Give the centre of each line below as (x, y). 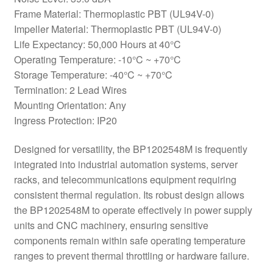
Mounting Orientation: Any (70, 105)
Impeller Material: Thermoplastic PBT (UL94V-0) (117, 29)
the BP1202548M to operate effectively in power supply (133, 210)
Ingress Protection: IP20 (65, 120)
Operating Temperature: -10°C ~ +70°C (97, 59)
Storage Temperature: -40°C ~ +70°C (93, 74)
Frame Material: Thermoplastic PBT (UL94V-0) (114, 13)
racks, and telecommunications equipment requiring (125, 180)
